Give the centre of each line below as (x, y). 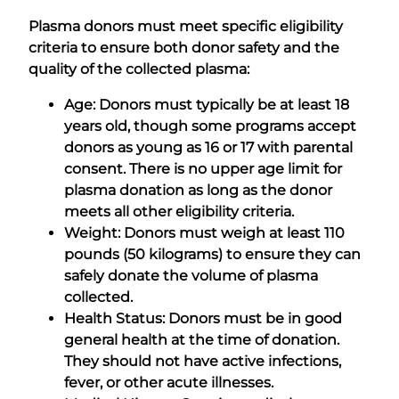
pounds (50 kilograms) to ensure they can (212, 254)
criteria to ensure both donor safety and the (184, 47)
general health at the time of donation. (202, 339)
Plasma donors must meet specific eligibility (186, 26)
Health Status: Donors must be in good (203, 318)
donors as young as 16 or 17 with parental (208, 147)
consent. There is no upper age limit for (203, 168)
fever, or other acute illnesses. (169, 382)
